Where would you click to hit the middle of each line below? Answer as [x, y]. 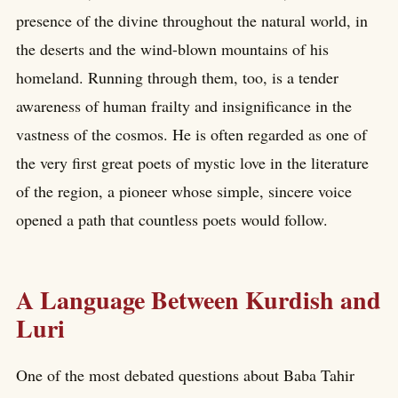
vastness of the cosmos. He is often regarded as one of [191, 135]
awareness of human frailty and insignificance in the [184, 106]
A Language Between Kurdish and [199, 299]
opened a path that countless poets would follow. [172, 220]
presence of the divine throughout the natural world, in [192, 21]
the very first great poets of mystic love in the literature [192, 163]
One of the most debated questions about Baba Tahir [185, 374]
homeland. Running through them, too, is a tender [177, 78]
